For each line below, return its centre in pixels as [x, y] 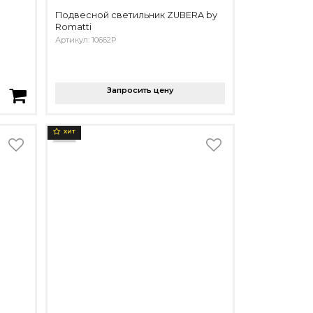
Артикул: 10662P [86, 40]
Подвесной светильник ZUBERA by [136, 15]
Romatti [73, 27]
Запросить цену [140, 90]
